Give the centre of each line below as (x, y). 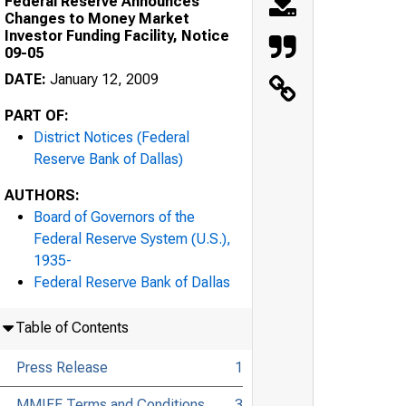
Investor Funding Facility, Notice (117, 35)
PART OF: (37, 115)
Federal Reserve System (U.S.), (132, 238)
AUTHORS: (42, 195)
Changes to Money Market (97, 18)
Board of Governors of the (114, 217)
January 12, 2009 (102, 79)
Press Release (62, 367)
